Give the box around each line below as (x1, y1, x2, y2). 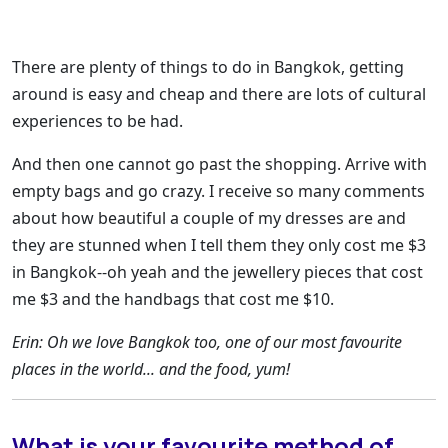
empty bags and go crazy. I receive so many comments (12, 180, 425, 203)
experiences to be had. (12, 110, 183, 133)
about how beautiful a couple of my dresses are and (12, 207, 406, 230)
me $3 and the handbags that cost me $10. (12, 288, 334, 311)
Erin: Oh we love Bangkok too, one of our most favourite (12, 331, 402, 354)
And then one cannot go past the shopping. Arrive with (12, 153, 427, 176)
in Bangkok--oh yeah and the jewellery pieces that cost (12, 261, 423, 284)
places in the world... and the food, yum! (12, 358, 290, 381)
